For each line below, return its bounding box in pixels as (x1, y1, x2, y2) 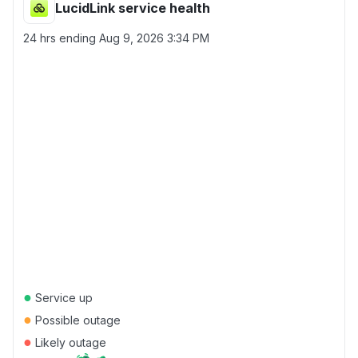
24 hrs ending (23, 31, 99, 45)
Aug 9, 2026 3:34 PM (99, 31, 209, 45)
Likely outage (32, 336, 106, 349)
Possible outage (32, 313, 121, 327)
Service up (32, 291, 93, 304)
